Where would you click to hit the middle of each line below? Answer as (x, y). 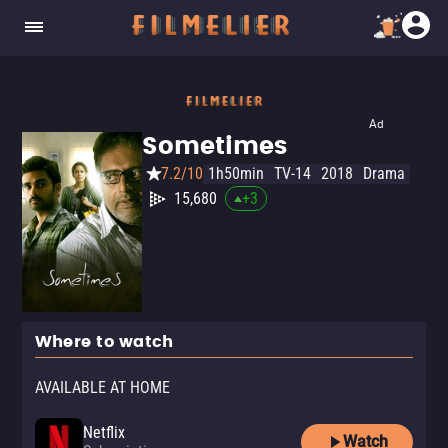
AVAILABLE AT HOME (102, 387)
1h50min (236, 173)
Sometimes (214, 147)
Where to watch (104, 342)
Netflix (104, 432)
